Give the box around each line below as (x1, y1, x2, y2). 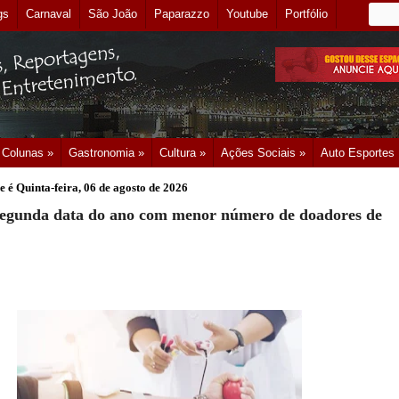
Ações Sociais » (221, 146, 305, 159)
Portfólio (285, 7, 328, 20)
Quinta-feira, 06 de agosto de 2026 (16, 181, 188, 194)
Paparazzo (154, 7, 209, 20)
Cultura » (159, 146, 206, 159)
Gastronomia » (69, 146, 144, 159)
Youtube (226, 7, 268, 20)
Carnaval (26, 7, 71, 20)
